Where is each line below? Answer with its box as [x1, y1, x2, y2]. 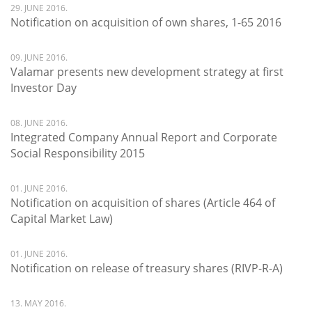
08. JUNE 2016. [10, 117, 68, 129]
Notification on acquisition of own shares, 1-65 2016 [10, 15, 281, 30]
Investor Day [10, 80, 77, 95]
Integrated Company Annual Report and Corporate [10, 130, 277, 145]
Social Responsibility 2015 [10, 146, 145, 161]
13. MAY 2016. [10, 297, 66, 309]
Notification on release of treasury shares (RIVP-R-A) [10, 260, 283, 276]
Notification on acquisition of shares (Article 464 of [10, 195, 275, 210]
